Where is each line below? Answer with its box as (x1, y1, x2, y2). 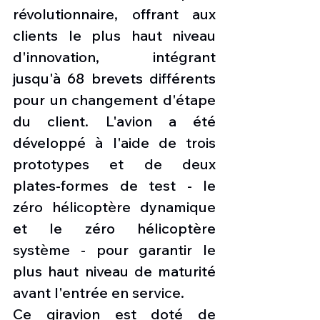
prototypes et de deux (13, 154, 216, 173)
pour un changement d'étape (13, 90, 216, 109)
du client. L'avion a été (13, 111, 216, 130)
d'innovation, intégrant (13, 47, 216, 66)
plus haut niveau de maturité (13, 261, 216, 280)
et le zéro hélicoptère (13, 219, 216, 237)
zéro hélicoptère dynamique (13, 197, 216, 216)
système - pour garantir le (13, 240, 216, 259)
